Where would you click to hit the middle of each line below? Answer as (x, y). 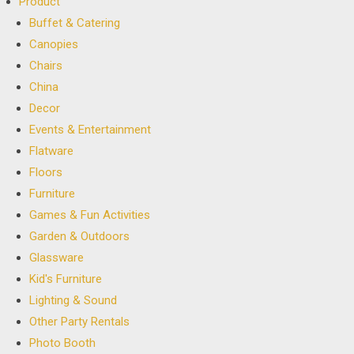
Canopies (54, 45)
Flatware (52, 151)
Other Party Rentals (80, 322)
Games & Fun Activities (90, 215)
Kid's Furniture (66, 279)
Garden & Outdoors (80, 237)
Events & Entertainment (90, 130)
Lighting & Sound (73, 301)
